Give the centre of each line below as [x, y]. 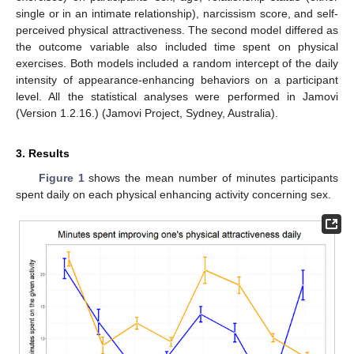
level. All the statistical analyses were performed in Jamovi [177, 97]
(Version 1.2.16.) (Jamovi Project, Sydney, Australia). [147, 113]
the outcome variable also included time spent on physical [177, 47]
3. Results [43, 154]
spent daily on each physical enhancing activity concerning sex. [173, 195]
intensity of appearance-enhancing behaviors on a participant [177, 80]
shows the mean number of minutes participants [211, 178]
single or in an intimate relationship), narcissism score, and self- [177, 14]
